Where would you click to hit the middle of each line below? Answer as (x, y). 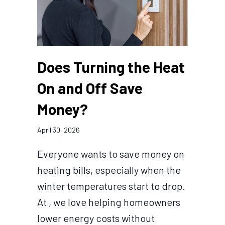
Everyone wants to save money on (111, 154)
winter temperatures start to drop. (111, 186)
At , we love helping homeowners (109, 202)
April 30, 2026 (59, 130)
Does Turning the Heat (111, 67)
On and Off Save (90, 88)
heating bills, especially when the (109, 170)
